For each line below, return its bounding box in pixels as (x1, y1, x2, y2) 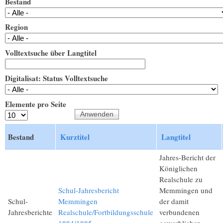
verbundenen (159, 207, 200, 218)
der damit (159, 196, 189, 207)
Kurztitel (60, 131, 90, 143)
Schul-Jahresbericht (58, 185, 119, 196)
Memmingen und (159, 185, 213, 196)
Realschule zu (159, 174, 203, 185)
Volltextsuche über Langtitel (5, 47, 97, 58)
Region (5, 21, 28, 33)
